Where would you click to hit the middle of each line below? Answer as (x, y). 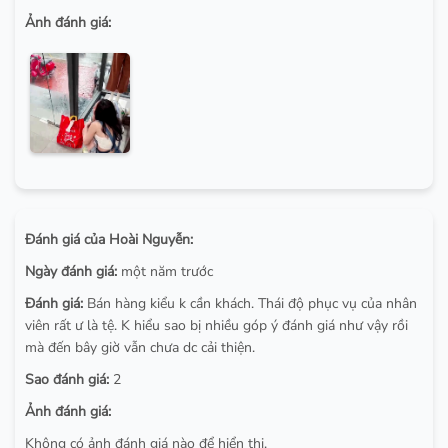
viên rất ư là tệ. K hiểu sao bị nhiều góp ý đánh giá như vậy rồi (216, 325)
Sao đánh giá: (67, 379)
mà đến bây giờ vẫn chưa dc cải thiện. (140, 347)
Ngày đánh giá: (71, 271)
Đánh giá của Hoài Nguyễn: (109, 239)
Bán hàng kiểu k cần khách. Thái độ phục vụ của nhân (250, 303)
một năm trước (165, 271)
